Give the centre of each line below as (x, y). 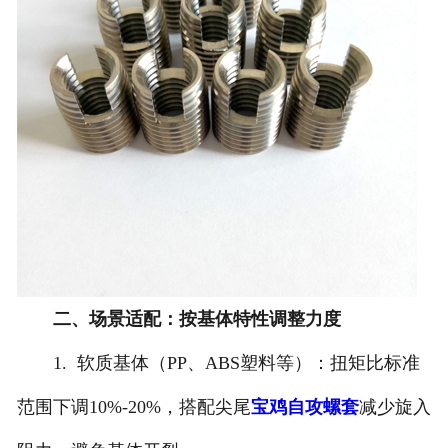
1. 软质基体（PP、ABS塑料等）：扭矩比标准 (218, 363)
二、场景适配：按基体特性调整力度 (196, 319)
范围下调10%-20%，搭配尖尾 (133, 407)
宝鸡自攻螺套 (304, 407)
